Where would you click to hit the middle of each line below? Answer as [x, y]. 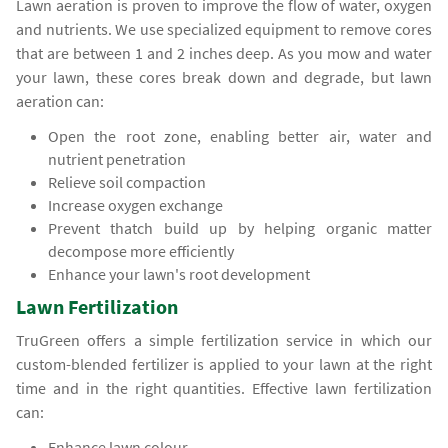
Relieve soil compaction [127, 182]
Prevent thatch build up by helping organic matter [240, 228]
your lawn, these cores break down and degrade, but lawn [224, 77]
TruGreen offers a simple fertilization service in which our [224, 340]
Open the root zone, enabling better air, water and [240, 136]
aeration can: [60, 101]
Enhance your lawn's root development [179, 274]
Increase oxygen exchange [136, 205]
